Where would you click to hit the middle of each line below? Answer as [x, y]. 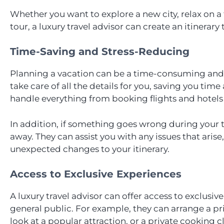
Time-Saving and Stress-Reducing [100, 52]
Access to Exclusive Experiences [96, 174]
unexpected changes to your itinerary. [90, 149]
